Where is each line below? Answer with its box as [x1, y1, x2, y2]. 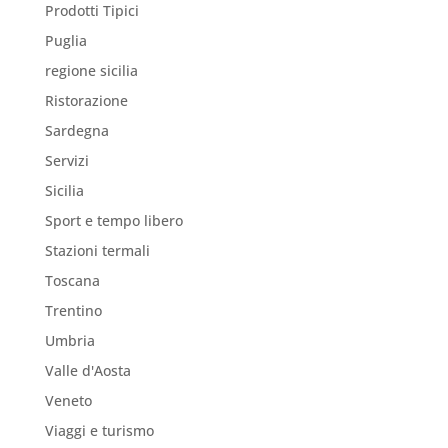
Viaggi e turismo [44, 420, 154, 440]
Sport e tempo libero [44, 210, 183, 230]
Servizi [44, 150, 89, 170]
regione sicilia [44, 60, 138, 80]
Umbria [44, 330, 95, 350]
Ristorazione [44, 90, 128, 110]
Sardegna [44, 120, 109, 140]
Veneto [44, 390, 92, 410]
